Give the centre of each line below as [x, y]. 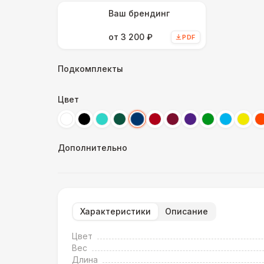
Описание [187, 211]
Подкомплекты [90, 69]
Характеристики [115, 211]
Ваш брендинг [139, 13]
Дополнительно [93, 148]
